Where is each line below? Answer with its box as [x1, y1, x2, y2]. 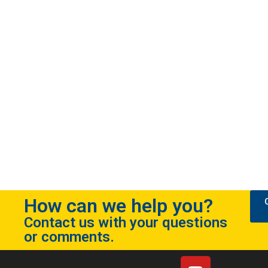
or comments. [24, 229, 114, 246]
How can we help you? [24, 194, 213, 218]
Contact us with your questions [24, 214, 227, 232]
